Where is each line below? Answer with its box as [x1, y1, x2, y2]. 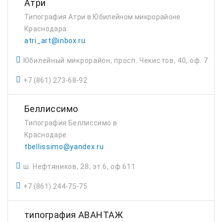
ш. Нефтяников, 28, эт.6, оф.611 [23, 163, 136, 170]
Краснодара [24, 25, 67, 33]
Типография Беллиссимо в [24, 119, 117, 127]
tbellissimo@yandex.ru [24, 143, 104, 151]
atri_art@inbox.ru [24, 37, 86, 45]
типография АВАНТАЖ [24, 210, 123, 220]
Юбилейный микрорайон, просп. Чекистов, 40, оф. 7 [23, 56, 208, 64]
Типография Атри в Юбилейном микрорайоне [24, 13, 181, 21]
